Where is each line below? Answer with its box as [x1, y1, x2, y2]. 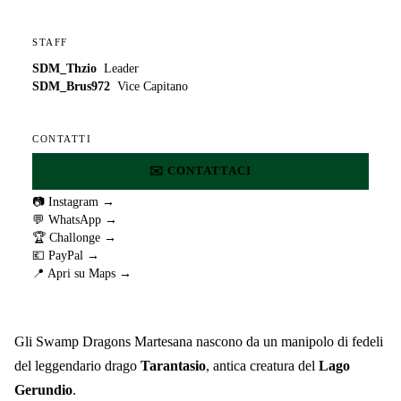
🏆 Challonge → [32, 231, 116, 245]
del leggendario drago [14, 358, 141, 374]
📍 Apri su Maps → [32, 267, 132, 281]
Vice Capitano [117, 79, 188, 93]
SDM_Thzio [32, 61, 97, 75]
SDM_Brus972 [32, 79, 110, 93]
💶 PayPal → [32, 249, 99, 263]
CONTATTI [32, 132, 92, 144]
